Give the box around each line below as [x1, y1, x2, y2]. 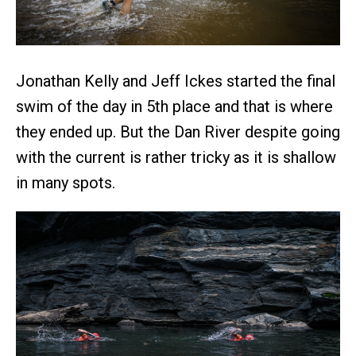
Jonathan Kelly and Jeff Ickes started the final [16, 71, 335, 91]
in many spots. [16, 172, 115, 192]
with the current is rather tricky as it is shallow [16, 147, 336, 167]
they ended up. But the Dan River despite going [16, 122, 340, 141]
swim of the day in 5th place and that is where [16, 96, 333, 116]
